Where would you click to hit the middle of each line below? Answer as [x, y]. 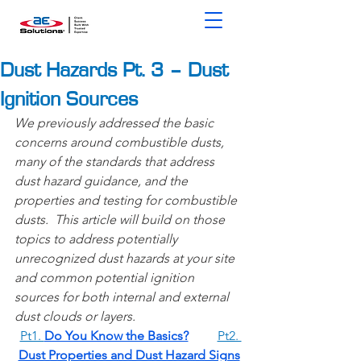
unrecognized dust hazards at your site [126, 258]
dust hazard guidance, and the [103, 181]
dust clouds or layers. [77, 316]
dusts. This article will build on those [121, 220]
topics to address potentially [98, 239]
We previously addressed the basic [116, 123]
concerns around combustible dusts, [121, 142]
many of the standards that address [116, 162]
